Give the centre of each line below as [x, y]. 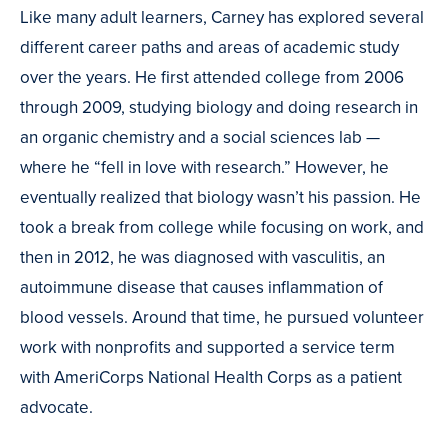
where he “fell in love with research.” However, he [204, 168]
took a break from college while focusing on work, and [222, 228]
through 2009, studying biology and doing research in [219, 108]
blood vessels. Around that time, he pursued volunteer [222, 318]
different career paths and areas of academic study [209, 48]
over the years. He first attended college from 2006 [212, 78]
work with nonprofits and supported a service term [207, 348]
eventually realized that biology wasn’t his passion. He [220, 198]
